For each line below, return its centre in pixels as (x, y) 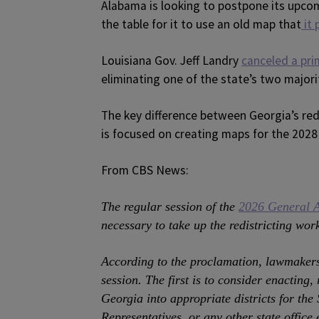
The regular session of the (170, 206)
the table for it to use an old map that (201, 24)
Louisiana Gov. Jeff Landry (171, 60)
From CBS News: (145, 170)
